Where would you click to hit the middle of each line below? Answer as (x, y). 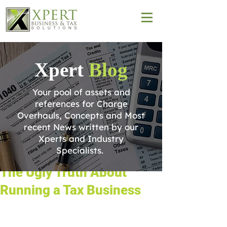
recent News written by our (81, 127)
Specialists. (81, 150)
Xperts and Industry (81, 139)
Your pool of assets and (81, 92)
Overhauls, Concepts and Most (81, 115)
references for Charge (81, 104)
